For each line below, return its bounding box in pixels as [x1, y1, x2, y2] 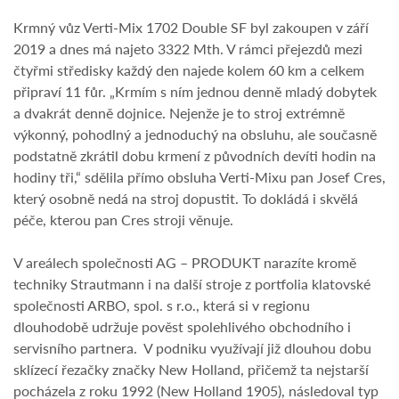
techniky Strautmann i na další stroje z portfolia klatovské [13, 273, 370, 295]
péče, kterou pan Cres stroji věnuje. [13, 209, 233, 231]
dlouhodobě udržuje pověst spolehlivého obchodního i [13, 316, 351, 338]
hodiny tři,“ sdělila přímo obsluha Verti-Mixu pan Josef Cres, [13, 167, 386, 188]
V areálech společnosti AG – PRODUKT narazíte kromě [13, 252, 356, 273]
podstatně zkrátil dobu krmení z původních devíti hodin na [13, 145, 376, 167]
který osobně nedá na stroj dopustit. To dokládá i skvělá [13, 188, 358, 209]
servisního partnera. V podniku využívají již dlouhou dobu [13, 338, 371, 359]
